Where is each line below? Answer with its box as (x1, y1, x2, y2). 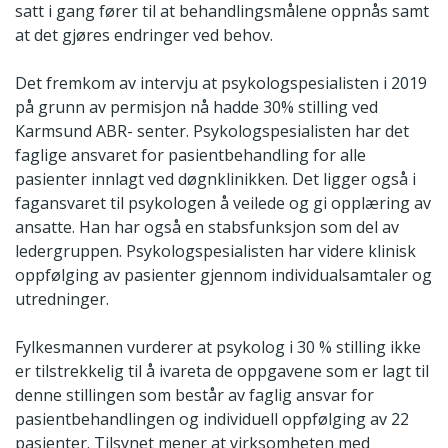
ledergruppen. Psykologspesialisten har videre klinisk (15, 240, 416, 263)
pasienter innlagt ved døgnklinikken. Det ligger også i (15, 168, 416, 191)
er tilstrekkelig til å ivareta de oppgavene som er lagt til (15, 360, 429, 383)
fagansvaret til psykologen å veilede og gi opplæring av (15, 192, 431, 215)
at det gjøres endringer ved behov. (15, 24, 273, 47)
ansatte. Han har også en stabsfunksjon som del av (15, 216, 399, 239)
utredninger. (15, 288, 109, 311)
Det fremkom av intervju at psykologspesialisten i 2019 (15, 72, 427, 95)
